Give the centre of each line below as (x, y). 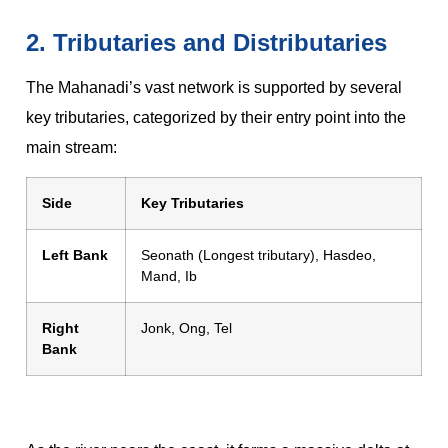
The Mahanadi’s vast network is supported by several (214, 87)
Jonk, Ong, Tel (186, 328)
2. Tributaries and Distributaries (206, 42)
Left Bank (75, 255)
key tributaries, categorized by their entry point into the (216, 117)
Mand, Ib (169, 276)
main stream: (71, 147)
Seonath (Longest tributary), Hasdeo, (258, 255)
